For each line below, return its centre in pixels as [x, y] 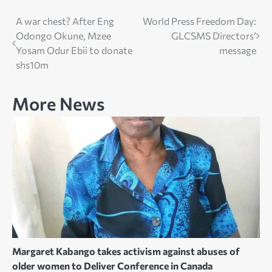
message [238, 50]
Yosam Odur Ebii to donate [74, 50]
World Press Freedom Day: [199, 21]
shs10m [32, 65]
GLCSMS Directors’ [214, 36]
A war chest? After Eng [65, 21]
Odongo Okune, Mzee [63, 36]
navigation [47, 46]
